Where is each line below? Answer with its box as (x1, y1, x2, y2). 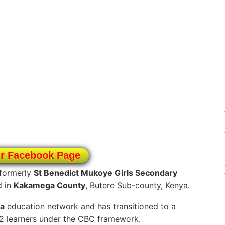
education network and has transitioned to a (5, 201, 176, 212)
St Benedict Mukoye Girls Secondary (34, 168, 177, 178)
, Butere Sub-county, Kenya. (85, 180, 190, 191)
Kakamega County (14, 180, 85, 191)
